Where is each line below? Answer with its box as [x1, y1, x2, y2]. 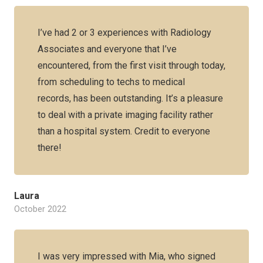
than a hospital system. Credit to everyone [38, 126, 210, 137]
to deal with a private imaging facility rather [38, 109, 213, 120]
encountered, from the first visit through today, [38, 60, 225, 71]
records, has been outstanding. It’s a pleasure [38, 93, 223, 104]
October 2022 [14, 204, 66, 214]
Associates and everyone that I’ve [38, 43, 177, 55]
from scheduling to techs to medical [38, 76, 185, 87]
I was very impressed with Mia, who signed [38, 251, 215, 262]
